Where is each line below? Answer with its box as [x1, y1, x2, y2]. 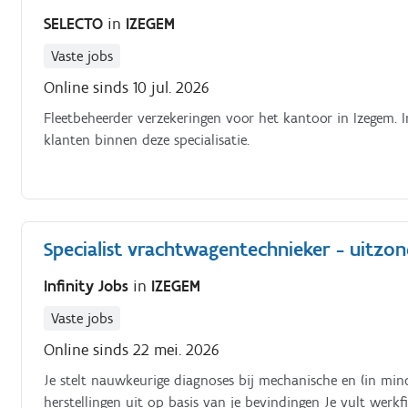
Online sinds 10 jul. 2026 [44, 77, 210, 97]
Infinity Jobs [44, 275, 134, 296]
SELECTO [44, 14, 108, 34]
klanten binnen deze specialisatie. [44, 131, 250, 148]
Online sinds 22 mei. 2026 [44, 339, 220, 360]
